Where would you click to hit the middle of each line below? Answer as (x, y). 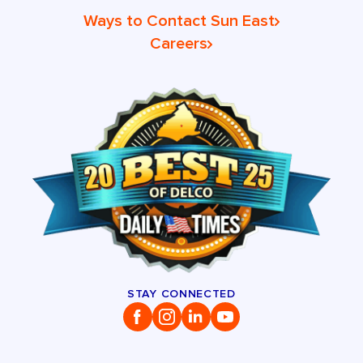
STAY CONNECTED (181, 293)
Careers (179, 43)
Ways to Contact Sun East (179, 21)
